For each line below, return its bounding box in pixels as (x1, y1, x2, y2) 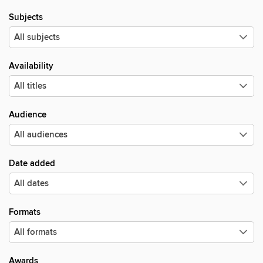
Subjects (9, 12, 43, 23)
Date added (9, 158, 55, 169)
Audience (9, 109, 46, 120)
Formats (9, 207, 41, 218)
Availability (9, 60, 53, 72)
